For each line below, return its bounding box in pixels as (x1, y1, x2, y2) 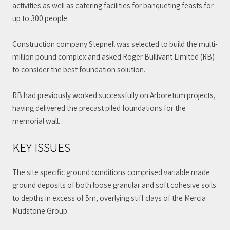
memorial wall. (12, 115, 60, 126)
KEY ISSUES (12, 139, 70, 156)
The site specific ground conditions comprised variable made (12, 167, 210, 178)
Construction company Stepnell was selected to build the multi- (12, 38, 218, 49)
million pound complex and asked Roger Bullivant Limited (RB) (12, 51, 215, 62)
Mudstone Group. (12, 205, 69, 216)
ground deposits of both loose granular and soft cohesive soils (12, 180, 216, 190)
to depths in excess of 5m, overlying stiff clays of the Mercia (12, 193, 206, 203)
